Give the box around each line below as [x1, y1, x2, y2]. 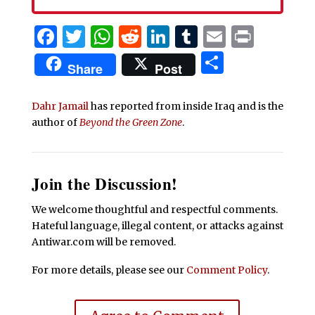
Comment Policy [186, 263, 267, 276]
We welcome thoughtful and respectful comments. [31, 203, 278, 217]
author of [31, 116, 79, 129]
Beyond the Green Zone [79, 116, 182, 129]
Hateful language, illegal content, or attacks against [31, 219, 283, 233]
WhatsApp [112, 22, 227, 51]
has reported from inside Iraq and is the [90, 100, 283, 113]
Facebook [56, 22, 162, 51]
